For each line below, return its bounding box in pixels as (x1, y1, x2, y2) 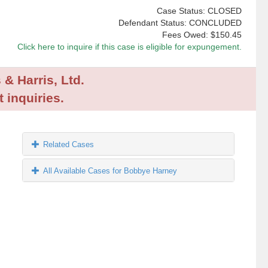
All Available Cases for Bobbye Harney (43, 166, 178, 176)
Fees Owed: (162, 30, 211, 40)
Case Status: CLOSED (156, 6, 242, 16)
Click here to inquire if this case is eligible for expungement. (17, 42, 242, 52)
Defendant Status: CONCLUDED (118, 18, 242, 28)
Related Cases (43, 140, 95, 150)
